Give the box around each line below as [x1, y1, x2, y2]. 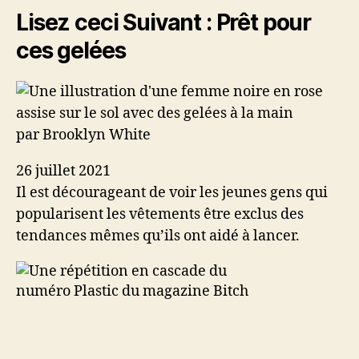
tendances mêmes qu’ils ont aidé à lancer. [16, 227, 300, 245]
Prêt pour [211, 9, 312, 36]
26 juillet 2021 [16, 162, 111, 180]
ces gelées [16, 37, 126, 64]
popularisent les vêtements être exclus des [16, 205, 304, 224]
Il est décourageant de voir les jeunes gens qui [16, 184, 328, 202]
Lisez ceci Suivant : [16, 9, 212, 36]
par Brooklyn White [16, 126, 151, 144]
